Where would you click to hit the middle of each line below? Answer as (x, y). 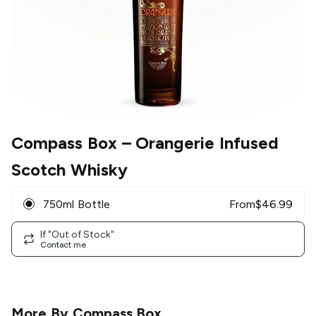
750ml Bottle (77, 204)
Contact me (63, 244)
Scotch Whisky (69, 170)
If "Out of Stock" (77, 234)
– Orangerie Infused (198, 143)
